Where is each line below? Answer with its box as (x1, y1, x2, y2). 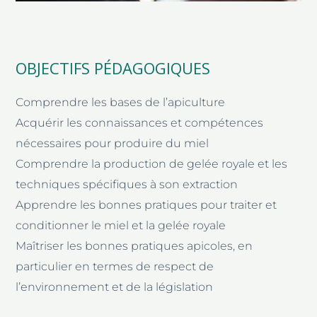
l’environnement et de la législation (16, 279, 214, 294)
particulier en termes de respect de (16, 259, 214, 273)
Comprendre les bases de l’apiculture (16, 95, 226, 109)
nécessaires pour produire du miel (16, 136, 209, 150)
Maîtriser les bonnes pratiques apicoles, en (16, 238, 253, 253)
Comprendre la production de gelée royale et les (16, 156, 288, 171)
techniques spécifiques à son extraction (16, 177, 238, 191)
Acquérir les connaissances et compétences (16, 115, 264, 129)
